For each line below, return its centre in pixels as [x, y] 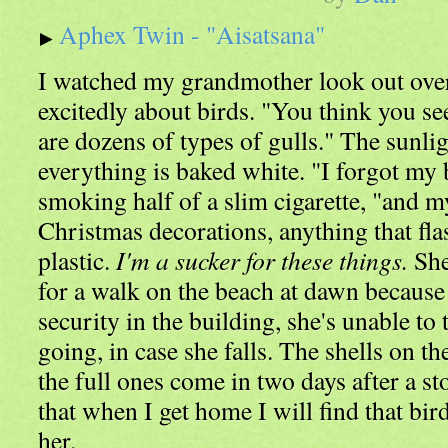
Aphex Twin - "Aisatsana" [192, 34]
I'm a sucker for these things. [262, 260]
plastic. [77, 260]
